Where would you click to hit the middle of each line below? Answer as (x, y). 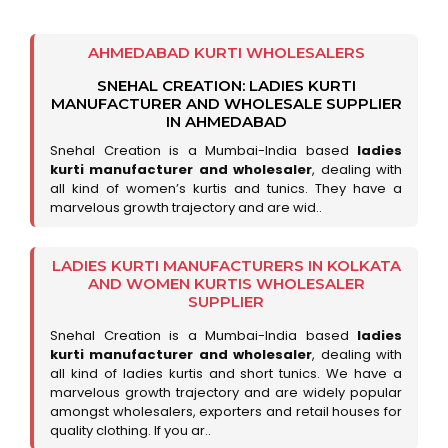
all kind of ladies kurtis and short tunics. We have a (226, 373)
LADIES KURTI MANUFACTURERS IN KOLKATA (226, 265)
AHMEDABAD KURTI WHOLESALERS (226, 52)
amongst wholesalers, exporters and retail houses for (226, 411)
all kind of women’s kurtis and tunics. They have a (226, 188)
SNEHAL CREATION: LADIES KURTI (226, 85)
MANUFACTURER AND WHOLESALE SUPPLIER (226, 103)
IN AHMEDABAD (226, 121)
